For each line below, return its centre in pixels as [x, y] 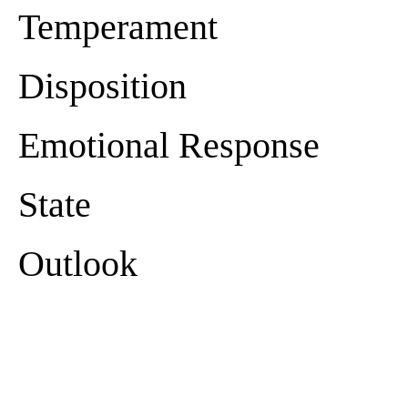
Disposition [102, 86]
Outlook [78, 263]
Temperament [118, 26]
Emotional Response [169, 145]
